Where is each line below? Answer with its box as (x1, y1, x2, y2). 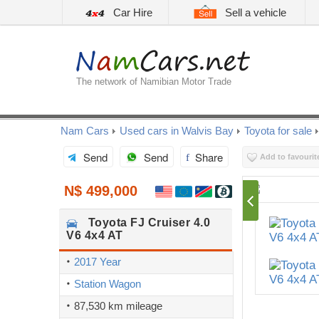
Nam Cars (61, 125, 109, 137)
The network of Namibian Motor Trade (76, 76, 231, 87)
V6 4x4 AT (66, 229, 123, 241)
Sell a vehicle (221, 6, 286, 19)
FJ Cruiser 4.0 (130, 216, 210, 229)
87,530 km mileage (74, 300, 162, 312)
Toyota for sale (244, 125, 312, 137)
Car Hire (110, 6, 152, 19)
